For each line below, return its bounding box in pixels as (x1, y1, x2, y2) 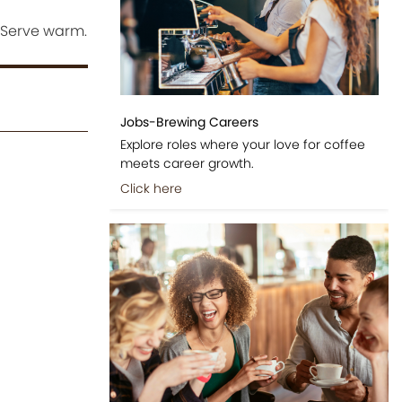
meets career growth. (119, 153, 254, 172)
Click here (119, 179, 182, 197)
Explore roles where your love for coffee (119, 135, 365, 153)
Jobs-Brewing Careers (119, 112, 258, 131)
